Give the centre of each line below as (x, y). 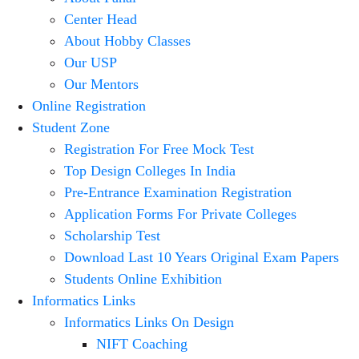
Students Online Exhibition (143, 279)
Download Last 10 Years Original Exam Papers (202, 257)
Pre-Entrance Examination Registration (178, 192)
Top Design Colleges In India (150, 171)
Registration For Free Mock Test (159, 149)
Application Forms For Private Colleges (180, 214)
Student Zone (71, 127)
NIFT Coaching (142, 344)
